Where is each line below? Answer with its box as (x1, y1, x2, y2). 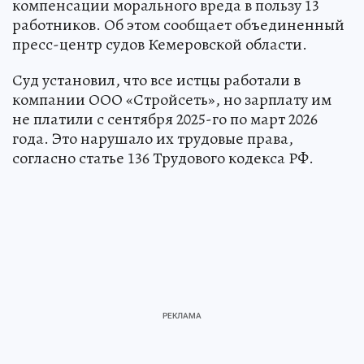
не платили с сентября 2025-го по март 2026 (12, 107, 318, 130)
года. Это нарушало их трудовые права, (12, 127, 293, 149)
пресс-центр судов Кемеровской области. (12, 32, 307, 55)
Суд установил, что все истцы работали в (12, 68, 301, 91)
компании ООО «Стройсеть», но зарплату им (12, 88, 331, 110)
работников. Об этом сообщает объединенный (12, 13, 344, 36)
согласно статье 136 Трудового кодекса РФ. (12, 146, 314, 169)
